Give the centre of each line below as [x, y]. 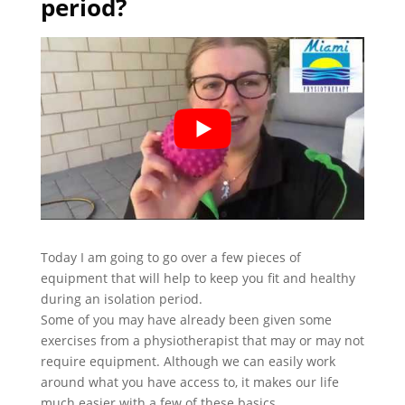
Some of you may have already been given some [186, 319]
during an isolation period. [121, 298]
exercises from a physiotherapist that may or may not [202, 340]
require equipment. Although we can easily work [188, 361]
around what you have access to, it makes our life [189, 381]
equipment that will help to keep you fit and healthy [198, 278]
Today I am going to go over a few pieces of [170, 257]
